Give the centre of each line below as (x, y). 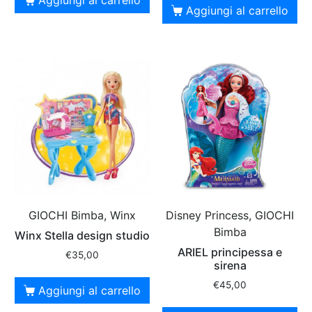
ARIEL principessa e (230, 252)
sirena (230, 265)
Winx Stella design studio (82, 235)
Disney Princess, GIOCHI (230, 215)
